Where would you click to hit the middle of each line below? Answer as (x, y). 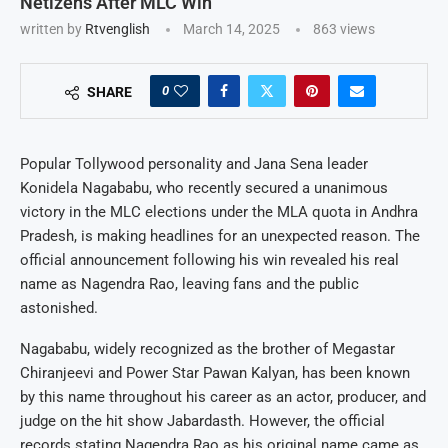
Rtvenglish (117, 28)
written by (52, 28)
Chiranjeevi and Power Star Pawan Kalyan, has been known (215, 372)
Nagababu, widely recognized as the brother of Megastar (207, 348)
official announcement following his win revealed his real (209, 259)
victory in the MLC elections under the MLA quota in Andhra (219, 211)
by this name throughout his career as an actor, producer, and (223, 396)
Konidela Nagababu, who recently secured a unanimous (204, 187)
